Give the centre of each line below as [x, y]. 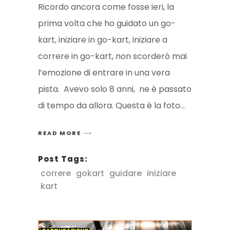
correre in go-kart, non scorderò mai [112, 56]
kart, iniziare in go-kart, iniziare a [103, 40]
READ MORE [60, 133]
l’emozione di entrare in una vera [104, 73]
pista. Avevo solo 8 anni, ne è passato [115, 89]
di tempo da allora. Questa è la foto [109, 106]
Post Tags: [63, 159]
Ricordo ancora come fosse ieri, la [106, 7]
